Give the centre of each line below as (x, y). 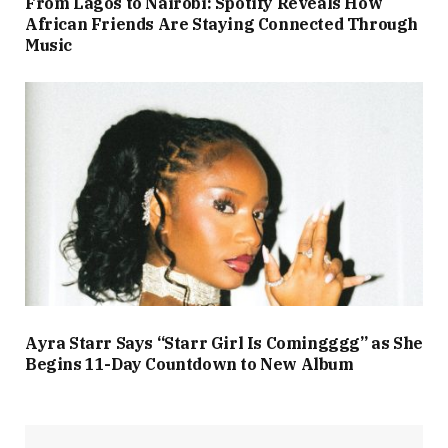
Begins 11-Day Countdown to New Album (189, 363)
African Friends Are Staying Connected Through (222, 24)
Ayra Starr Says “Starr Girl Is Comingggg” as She (224, 342)
